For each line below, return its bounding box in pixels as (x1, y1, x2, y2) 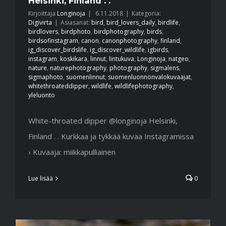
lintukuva (109, 54, 134, 63)
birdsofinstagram (28, 36, 78, 45)
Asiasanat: (61, 18, 91, 27)
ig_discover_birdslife (28, 45, 87, 54)
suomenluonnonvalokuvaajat (108, 72, 191, 81)
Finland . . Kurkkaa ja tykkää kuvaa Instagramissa (28, 131, 194, 141)
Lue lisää (28, 174, 53, 183)
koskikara (60, 54, 87, 63)
